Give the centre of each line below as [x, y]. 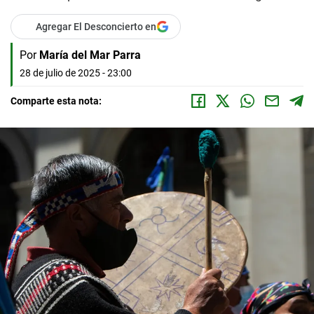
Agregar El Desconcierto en [96, 27]
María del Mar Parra [90, 55]
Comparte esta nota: [56, 101]
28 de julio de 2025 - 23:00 [76, 73]
